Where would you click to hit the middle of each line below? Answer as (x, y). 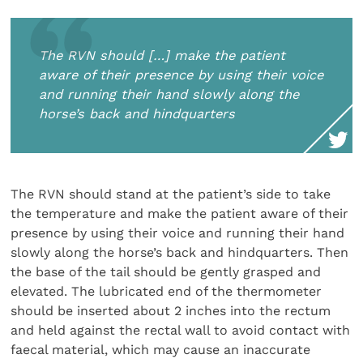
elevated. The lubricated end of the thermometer (167, 292)
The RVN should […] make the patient (162, 56)
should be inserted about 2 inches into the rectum (171, 311)
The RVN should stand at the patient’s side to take (171, 194)
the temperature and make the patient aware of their (180, 214)
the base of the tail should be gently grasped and (166, 272)
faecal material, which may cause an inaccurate (161, 350)
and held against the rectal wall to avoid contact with (181, 331)
